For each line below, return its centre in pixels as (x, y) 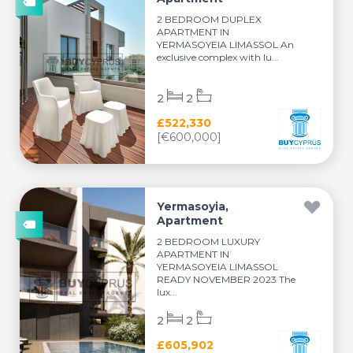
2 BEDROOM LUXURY (209, 242)
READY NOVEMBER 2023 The (227, 279)
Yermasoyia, (193, 206)
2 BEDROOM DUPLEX (210, 19)
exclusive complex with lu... (218, 57)
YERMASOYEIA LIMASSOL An (226, 45)
